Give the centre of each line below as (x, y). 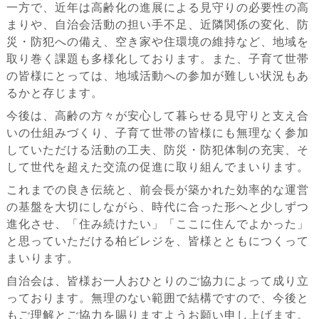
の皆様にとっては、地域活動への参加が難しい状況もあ (157, 75)
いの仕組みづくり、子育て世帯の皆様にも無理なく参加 (157, 132)
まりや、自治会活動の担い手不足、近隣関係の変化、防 (157, 24)
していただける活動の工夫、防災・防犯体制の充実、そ (157, 150)
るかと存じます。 (54, 93)
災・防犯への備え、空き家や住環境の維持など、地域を (157, 41)
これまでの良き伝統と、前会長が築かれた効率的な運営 (157, 189)
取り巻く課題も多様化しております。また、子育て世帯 (157, 58)
